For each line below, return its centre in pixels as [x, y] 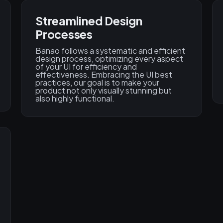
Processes [64, 34]
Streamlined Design [89, 21]
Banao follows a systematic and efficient [110, 51]
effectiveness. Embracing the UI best [104, 75]
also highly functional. [75, 99]
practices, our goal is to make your [97, 83]
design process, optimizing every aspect [109, 59]
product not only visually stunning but [104, 91]
